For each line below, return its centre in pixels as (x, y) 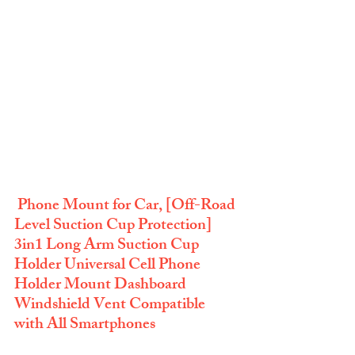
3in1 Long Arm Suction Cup (108, 246)
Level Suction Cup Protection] (115, 227)
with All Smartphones (85, 326)
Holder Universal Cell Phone (109, 266)
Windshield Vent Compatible (111, 306)
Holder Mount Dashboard (102, 286)
